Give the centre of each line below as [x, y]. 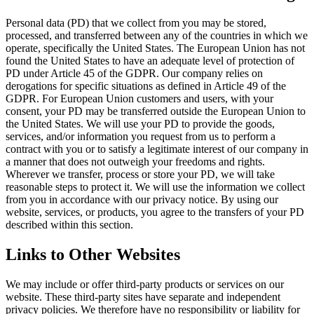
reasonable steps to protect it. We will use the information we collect [155, 187]
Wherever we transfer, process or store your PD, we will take [140, 174]
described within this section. [69, 225]
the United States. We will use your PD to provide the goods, [140, 124]
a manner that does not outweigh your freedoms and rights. [135, 162]
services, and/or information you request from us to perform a [141, 136]
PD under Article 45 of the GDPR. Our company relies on [134, 73]
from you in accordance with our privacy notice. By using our [142, 199]
